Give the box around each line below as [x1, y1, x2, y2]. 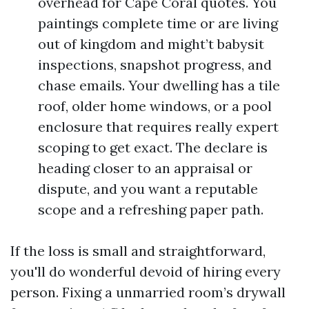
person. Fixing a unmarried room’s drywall [10, 283, 286, 301]
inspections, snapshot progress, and [38, 56, 272, 73]
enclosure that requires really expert [38, 118, 279, 135]
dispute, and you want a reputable [38, 180, 258, 197]
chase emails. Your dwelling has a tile [38, 77, 280, 94]
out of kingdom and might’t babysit [38, 35, 264, 52]
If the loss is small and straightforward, [10, 242, 266, 259]
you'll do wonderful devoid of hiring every [10, 263, 281, 280]
